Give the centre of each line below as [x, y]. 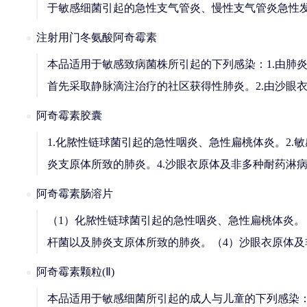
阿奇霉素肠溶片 [75, 194]
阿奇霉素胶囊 [69, 115]
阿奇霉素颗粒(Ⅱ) [75, 272]
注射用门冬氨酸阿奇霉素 [97, 37]
